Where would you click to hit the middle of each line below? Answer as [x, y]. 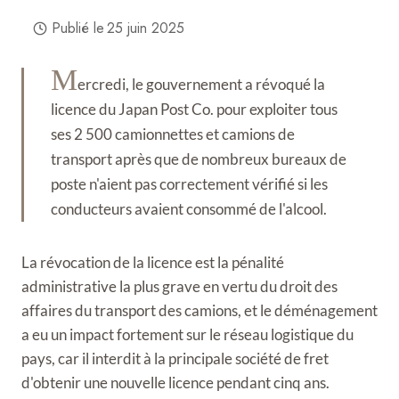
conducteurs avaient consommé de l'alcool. [189, 209]
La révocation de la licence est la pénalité [153, 262]
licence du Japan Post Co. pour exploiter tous [194, 109]
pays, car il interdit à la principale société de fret [175, 358]
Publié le [77, 28]
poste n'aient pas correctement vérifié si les [189, 184]
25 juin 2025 [145, 28]
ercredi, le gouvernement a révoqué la [201, 84]
